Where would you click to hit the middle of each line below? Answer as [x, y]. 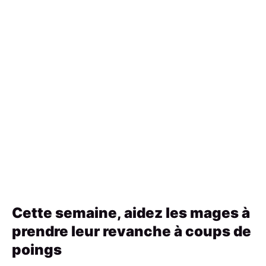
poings [37, 250]
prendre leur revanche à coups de [132, 231]
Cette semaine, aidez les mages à [131, 213]
